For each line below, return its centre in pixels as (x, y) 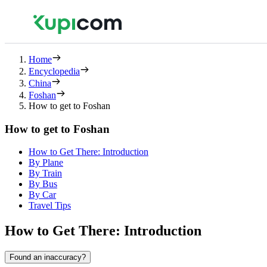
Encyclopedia (54, 71)
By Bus (43, 184)
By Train (45, 173)
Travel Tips (50, 206)
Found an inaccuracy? (48, 257)
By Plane (46, 163)
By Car (42, 195)
